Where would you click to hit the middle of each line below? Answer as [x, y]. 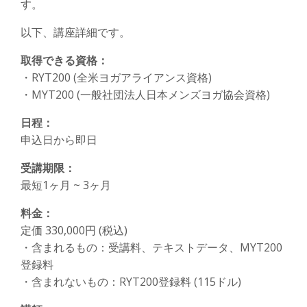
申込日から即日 [59, 140]
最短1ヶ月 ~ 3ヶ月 [66, 185]
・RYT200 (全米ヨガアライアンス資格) [116, 78]
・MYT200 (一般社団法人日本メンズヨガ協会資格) [145, 95]
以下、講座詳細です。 [75, 33]
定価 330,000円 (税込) [74, 231]
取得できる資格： [64, 61]
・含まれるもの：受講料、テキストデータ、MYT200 [151, 248]
